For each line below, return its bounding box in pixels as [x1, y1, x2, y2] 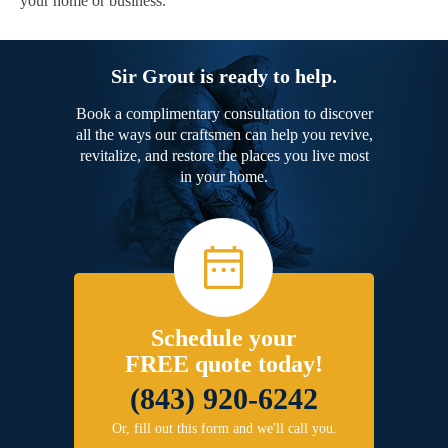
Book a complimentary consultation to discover [75, 105, 373, 123]
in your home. [180, 168, 268, 186]
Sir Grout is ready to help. [111, 65, 337, 88]
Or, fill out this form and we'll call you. [111, 421, 337, 437]
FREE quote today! [125, 351, 323, 378]
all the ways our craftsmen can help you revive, [75, 126, 373, 144]
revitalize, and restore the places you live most [79, 147, 369, 165]
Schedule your [151, 325, 297, 352]
